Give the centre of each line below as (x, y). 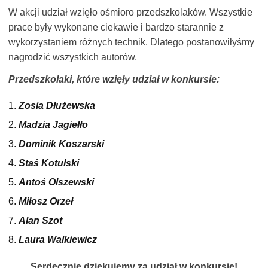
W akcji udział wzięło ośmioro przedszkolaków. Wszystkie (131, 12)
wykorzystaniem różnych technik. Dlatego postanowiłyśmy (132, 42)
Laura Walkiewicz (58, 239)
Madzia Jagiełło (54, 124)
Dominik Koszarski (62, 144)
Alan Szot (41, 220)
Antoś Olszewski (57, 182)
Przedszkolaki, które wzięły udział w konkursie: (114, 79)
